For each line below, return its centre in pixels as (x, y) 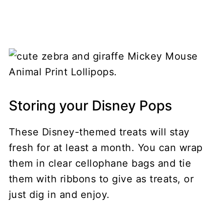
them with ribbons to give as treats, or (101, 179)
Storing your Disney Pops (90, 105)
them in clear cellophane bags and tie (100, 163)
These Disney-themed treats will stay (99, 132)
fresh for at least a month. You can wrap (106, 147)
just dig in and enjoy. (59, 194)
